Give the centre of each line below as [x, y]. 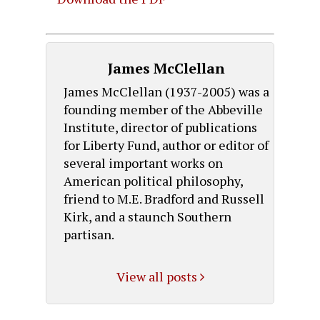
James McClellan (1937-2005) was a [166, 91]
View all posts [158, 277]
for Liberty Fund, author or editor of [166, 145]
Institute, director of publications [160, 127]
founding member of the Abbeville [163, 109]
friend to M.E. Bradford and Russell [164, 198]
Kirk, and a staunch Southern [147, 216]
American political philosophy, [153, 180]
